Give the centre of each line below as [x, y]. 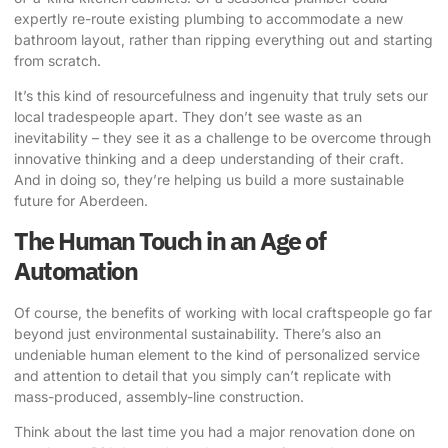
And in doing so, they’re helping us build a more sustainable [209, 180]
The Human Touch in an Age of [169, 240]
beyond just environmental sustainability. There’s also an [197, 333]
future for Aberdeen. [81, 201]
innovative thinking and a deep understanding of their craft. [209, 159]
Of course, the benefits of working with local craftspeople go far [223, 312]
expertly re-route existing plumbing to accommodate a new [208, 18]
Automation [75, 270]
